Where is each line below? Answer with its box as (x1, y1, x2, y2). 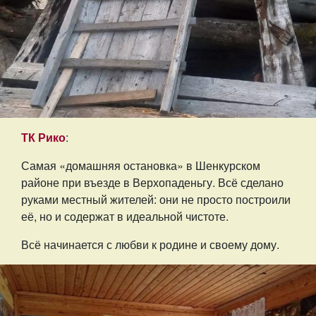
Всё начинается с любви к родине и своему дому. (21, 236, 279, 253)
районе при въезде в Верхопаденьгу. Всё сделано (21, 174, 284, 191)
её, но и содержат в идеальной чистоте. (21, 208, 229, 225)
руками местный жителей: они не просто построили (21, 191, 291, 208)
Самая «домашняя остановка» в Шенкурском (21, 157, 260, 174)
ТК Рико (21, 129, 66, 146)
